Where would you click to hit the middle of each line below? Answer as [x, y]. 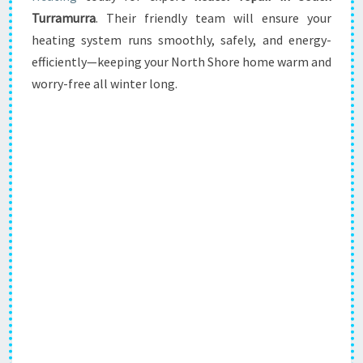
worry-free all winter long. [105, 83]
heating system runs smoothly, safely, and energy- [181, 40]
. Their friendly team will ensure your [214, 18]
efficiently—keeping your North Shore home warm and [181, 62]
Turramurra [64, 18]
